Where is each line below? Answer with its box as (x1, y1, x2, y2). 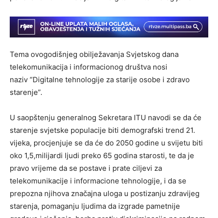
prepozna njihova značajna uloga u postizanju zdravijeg (10, 188, 200, 198)
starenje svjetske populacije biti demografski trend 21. (10, 125, 195, 135)
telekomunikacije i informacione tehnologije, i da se (10, 176, 186, 185)
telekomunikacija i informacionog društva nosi (10, 62, 167, 72)
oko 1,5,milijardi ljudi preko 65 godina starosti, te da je (10, 150, 194, 160)
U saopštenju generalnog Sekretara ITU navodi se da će (10, 112, 201, 122)
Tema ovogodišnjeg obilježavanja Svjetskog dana (10, 49, 179, 59)
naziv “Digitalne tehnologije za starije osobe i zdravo (10, 74, 190, 84)
